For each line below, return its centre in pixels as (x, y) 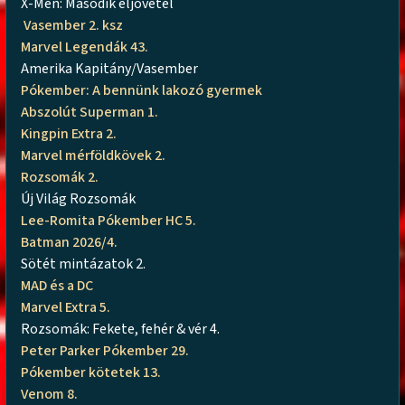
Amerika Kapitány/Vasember (110, 68)
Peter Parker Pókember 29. (107, 350)
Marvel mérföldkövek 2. (94, 155)
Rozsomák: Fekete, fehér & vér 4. (121, 329)
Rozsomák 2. (60, 177)
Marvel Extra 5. (66, 307)
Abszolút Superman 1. (91, 112)
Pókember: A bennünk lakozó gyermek (142, 90)
